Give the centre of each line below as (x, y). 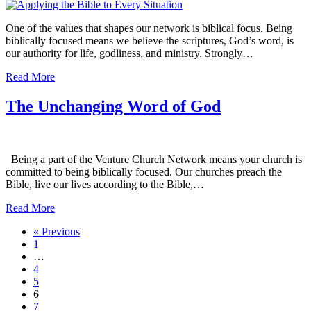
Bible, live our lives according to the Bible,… (105, 184)
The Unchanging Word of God (113, 107)
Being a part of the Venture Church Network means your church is (154, 159)
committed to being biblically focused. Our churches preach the (144, 171)
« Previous (57, 231)
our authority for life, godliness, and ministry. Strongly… (129, 53)
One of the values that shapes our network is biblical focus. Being (149, 28)
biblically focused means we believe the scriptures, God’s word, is (150, 41)
